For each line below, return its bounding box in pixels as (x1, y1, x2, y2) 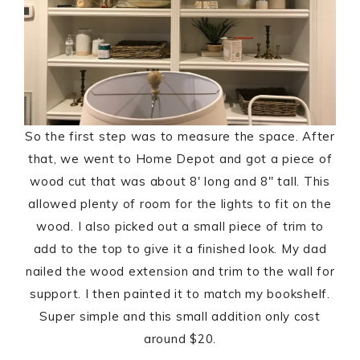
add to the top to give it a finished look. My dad (33, 241, 327, 257)
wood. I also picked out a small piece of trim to (36, 219, 324, 235)
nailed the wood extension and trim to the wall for (25, 264, 335, 280)
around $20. (143, 331, 217, 347)
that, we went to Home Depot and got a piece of (27, 151, 333, 167)
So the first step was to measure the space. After (25, 129, 335, 145)
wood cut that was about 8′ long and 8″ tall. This (30, 174, 330, 190)
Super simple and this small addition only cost (39, 309, 321, 325)
